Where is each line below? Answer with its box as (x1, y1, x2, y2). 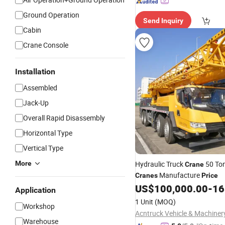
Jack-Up (23, 98, 49, 107)
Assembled (23, 83, 57, 92)
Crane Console (23, 40, 68, 50)
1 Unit (135, 197, 153, 206)
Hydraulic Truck (135, 159, 185, 169)
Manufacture (158, 170, 201, 180)
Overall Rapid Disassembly (23, 113, 105, 123)
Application (15, 185, 56, 195)
